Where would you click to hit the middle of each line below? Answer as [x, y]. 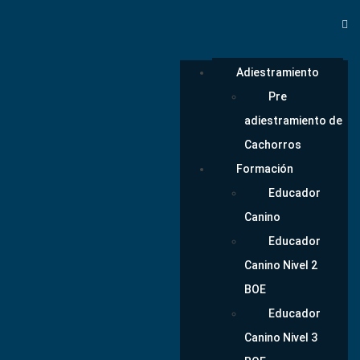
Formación [265, 169]
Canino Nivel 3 [281, 337]
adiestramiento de [293, 121]
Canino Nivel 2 [281, 265]
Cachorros [273, 145]
